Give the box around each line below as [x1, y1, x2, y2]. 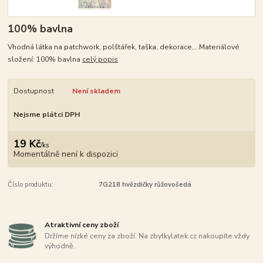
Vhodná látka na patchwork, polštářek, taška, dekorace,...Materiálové [8, 42, 240, 52]
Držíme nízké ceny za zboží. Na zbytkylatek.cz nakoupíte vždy [45, 231, 250, 241]
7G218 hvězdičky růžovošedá [98, 180, 191, 190]
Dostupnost [13, 86, 54, 96]
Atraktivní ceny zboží [45, 220, 119, 230]
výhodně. [45, 241, 76, 251]
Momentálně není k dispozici [13, 149, 118, 160]
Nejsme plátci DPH [13, 109, 80, 119]
